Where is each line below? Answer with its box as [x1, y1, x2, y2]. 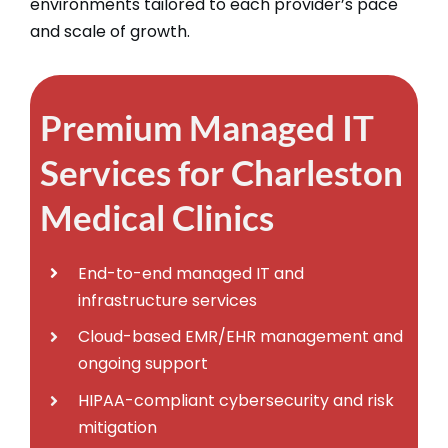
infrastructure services [78, 288, 258, 312]
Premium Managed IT [39, 105, 374, 148]
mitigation [78, 415, 158, 439]
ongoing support [78, 352, 209, 376]
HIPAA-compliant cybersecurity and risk [78, 388, 395, 412]
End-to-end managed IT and [78, 261, 305, 285]
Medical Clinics [39, 195, 274, 238]
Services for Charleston [39, 150, 403, 193]
